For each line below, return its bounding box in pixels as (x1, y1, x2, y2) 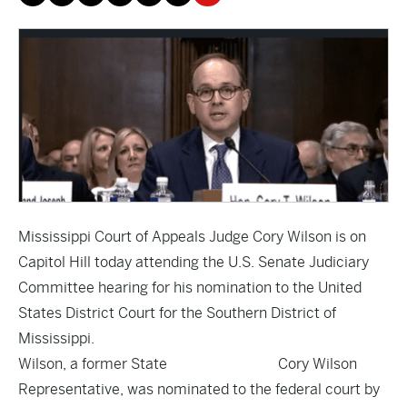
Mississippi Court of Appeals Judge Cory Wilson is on (18, 228, 366, 245)
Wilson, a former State (18, 355, 167, 372)
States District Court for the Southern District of (18, 304, 336, 322)
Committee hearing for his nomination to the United (18, 279, 362, 296)
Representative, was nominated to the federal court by (18, 381, 380, 398)
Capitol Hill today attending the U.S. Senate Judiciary (18, 253, 369, 271)
